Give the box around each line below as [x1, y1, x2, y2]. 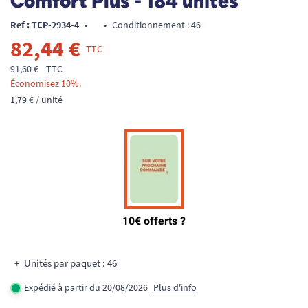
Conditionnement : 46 [112, 19, 201, 31]
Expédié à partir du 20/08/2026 [24, 281, 148, 294]
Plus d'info [153, 281, 197, 294]
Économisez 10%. [10, 77, 81, 89]
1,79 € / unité [10, 93, 63, 106]
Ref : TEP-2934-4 [10, 19, 79, 31]
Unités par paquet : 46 [24, 256, 117, 269]
